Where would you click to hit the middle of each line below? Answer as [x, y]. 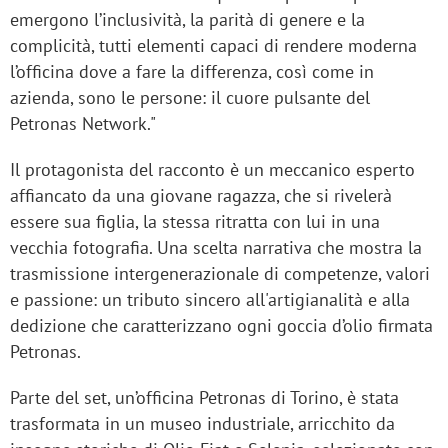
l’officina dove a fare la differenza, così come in [192, 72]
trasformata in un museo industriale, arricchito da [202, 424]
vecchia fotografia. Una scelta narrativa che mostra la [216, 248]
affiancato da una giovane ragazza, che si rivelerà [201, 196]
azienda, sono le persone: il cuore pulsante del [190, 98]
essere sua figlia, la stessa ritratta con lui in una [195, 222]
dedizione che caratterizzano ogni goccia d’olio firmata [221, 326]
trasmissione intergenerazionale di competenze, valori [220, 274]
